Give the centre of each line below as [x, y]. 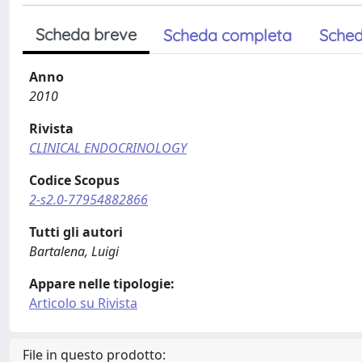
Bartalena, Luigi [74, 251]
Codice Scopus [74, 180]
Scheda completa [227, 35]
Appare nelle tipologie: [102, 284]
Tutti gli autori [76, 232]
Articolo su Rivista [83, 303]
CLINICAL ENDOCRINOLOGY [108, 148]
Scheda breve [86, 34]
